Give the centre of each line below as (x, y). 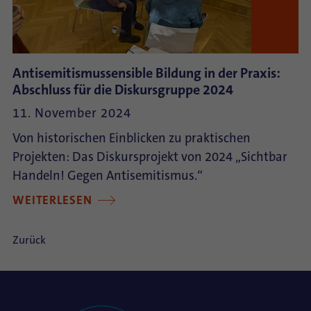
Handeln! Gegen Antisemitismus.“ (108, 176)
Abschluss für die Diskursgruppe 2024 (123, 90)
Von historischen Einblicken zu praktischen (132, 138)
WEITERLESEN (54, 200)
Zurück (29, 240)
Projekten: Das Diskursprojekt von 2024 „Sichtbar (150, 157)
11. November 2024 (72, 113)
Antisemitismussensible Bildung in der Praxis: (146, 73)
